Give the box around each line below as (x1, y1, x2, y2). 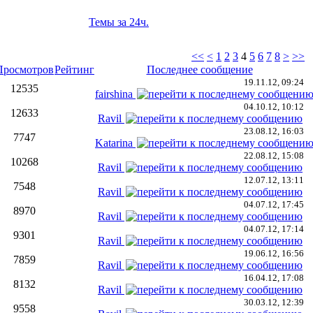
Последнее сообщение (146, 64, 253, 75)
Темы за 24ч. (89, 16, 149, 28)
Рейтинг (54, 64, 94, 75)
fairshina (95, 88, 133, 100)
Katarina (95, 137, 133, 149)
